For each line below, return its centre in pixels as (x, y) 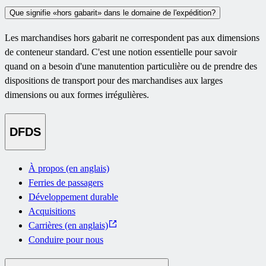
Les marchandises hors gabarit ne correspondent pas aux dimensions (132, 38)
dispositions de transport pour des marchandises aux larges (114, 81)
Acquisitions (52, 211)
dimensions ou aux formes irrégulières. (77, 95)
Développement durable (73, 197)
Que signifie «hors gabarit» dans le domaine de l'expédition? (113, 12)
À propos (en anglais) (69, 168)
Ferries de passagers (66, 182)
